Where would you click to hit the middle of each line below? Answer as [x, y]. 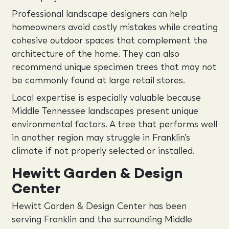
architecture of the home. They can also [95, 54]
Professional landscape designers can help [99, 14]
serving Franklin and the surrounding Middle [102, 219]
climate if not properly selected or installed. [103, 151]
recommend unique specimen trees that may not [114, 67]
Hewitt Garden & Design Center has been [99, 206]
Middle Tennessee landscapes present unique [105, 111]
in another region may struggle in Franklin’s [101, 137]
